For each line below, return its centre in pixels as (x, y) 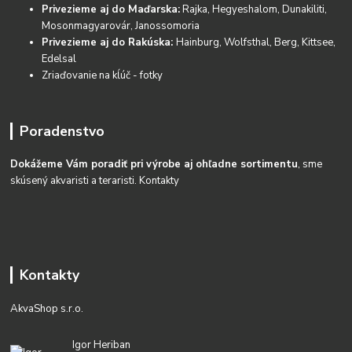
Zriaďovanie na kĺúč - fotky (103, 75)
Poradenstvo (62, 131)
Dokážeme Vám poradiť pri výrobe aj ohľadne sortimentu (154, 165)
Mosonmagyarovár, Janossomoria (121, 26)
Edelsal (59, 59)
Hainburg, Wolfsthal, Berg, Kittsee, (256, 42)
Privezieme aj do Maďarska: (111, 9)
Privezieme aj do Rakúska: (109, 42)
